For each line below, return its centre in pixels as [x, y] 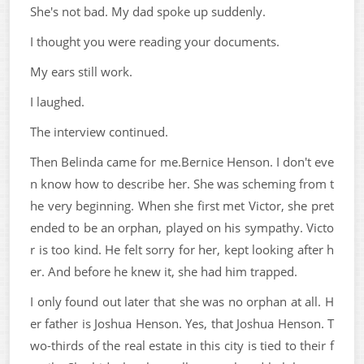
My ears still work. [81, 71]
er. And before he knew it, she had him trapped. [164, 271]
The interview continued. [99, 132]
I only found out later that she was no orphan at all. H [182, 301]
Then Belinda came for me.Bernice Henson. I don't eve [182, 162]
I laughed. [57, 102]
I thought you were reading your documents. [155, 41]
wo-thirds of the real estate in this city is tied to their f [182, 345]
